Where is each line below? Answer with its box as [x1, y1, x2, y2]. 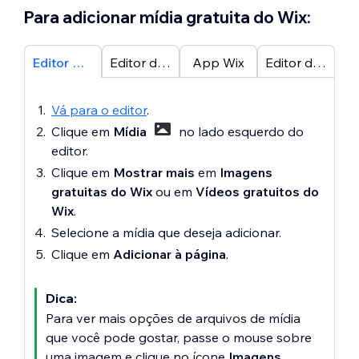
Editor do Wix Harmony [313, 54, 326, 71]
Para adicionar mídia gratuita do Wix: [24, 7, 311, 27]
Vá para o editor [51, 102, 147, 118]
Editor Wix [72, 54, 84, 71]
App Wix [192, 54, 244, 71]
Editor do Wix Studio [157, 54, 171, 71]
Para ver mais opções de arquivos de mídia [46, 310, 301, 326]
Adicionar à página [113, 246, 226, 262]
